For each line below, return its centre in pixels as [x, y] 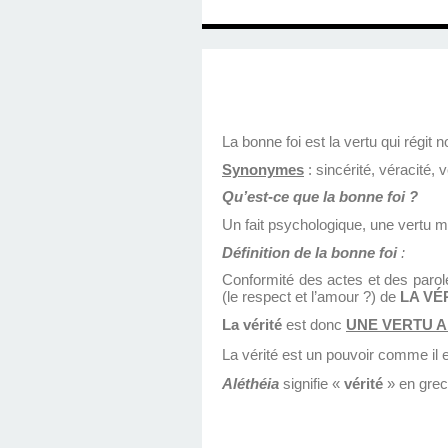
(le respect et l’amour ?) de [311, 297]
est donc [314, 325]
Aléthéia [252, 384]
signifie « [313, 384]
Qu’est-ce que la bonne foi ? [320, 197]
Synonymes [263, 169]
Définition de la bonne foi [309, 252]
